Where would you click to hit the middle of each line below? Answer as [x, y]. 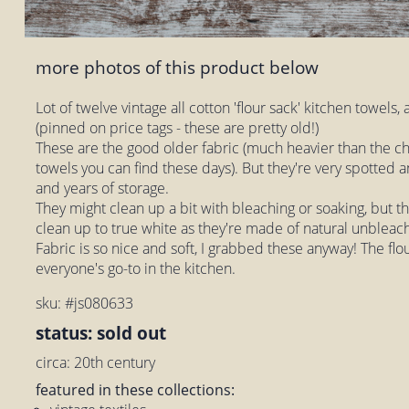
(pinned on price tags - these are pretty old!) [178, 127]
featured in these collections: [136, 389]
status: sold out [101, 332]
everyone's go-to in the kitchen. [136, 268]
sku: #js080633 [85, 303]
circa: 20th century [96, 362]
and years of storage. [103, 188]
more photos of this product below [178, 68]
